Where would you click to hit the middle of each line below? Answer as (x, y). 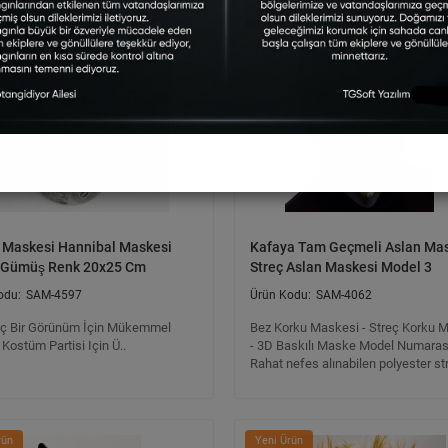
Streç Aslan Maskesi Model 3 (341, 267)
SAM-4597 (54, 295)
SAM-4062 (344, 295)
